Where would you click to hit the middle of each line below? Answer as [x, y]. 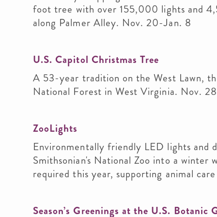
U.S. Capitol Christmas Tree [96, 60]
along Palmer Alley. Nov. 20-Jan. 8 [112, 23]
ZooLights [55, 128]
